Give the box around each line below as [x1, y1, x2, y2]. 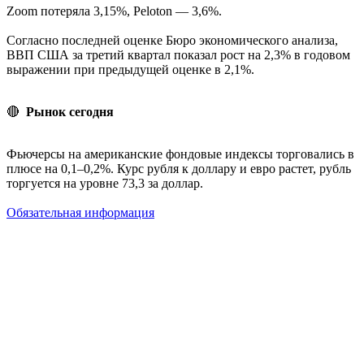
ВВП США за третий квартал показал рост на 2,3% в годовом [6, 47, 350, 62]
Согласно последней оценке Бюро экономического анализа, [6, 32, 338, 47]
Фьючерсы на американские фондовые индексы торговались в [6, 146, 354, 161]
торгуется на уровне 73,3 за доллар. [6, 175, 203, 190]
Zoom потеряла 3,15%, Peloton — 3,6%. [6, 3, 222, 18]
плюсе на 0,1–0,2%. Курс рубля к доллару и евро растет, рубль [6, 161, 351, 175]
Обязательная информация [6, 205, 154, 219]
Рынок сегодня [26, 104, 114, 119]
